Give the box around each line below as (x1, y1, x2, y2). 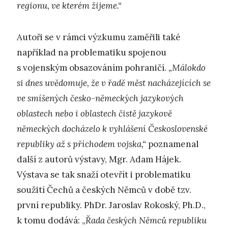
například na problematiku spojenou (17, 47, 166, 59)
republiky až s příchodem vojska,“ (17, 138, 146, 150)
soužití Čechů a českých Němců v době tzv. (17, 184, 191, 196)
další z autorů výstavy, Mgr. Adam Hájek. (17, 154, 181, 165)
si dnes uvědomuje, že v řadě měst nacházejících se (17, 77, 211, 89)
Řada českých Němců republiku (85, 215, 207, 226)
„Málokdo (168, 62, 206, 74)
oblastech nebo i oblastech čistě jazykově (17, 108, 172, 120)
